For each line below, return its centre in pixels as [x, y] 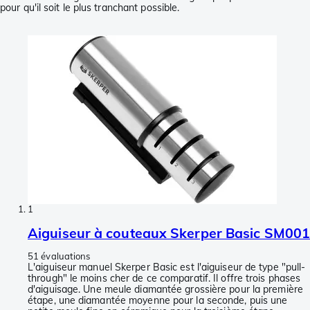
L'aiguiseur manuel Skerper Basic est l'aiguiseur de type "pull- [167, 267]
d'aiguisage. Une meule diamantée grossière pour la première [165, 289]
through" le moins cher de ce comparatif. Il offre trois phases [164, 278]
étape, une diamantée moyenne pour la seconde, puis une [158, 300]
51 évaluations [59, 256]
